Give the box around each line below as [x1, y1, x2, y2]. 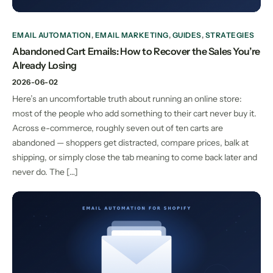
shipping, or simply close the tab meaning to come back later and [12, 152, 257, 163]
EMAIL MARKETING [94, 30, 169, 40]
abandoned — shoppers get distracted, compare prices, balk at [12, 137, 249, 149]
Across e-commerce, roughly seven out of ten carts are [12, 122, 223, 134]
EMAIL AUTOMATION [12, 30, 91, 40]
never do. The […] [12, 166, 78, 178]
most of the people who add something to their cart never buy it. [12, 108, 257, 119]
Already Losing [12, 59, 77, 72]
